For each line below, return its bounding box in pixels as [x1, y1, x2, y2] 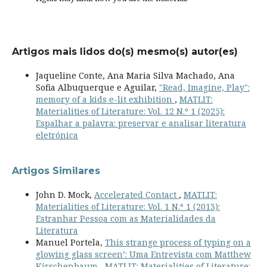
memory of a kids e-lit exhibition [35, 93, 175, 105]
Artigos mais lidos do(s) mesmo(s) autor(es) [11, 45, 238, 57]
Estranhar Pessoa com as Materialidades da [35, 212, 216, 224]
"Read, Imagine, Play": [159, 81, 250, 93]
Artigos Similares [11, 164, 100, 176]
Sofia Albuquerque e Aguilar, [35, 81, 159, 93]
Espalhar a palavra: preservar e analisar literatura [35, 117, 246, 129]
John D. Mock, [35, 188, 94, 200]
